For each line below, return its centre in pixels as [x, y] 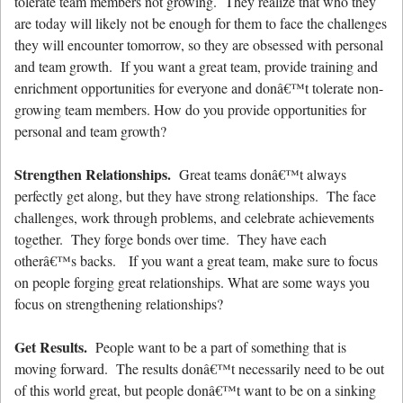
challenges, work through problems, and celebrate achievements [194, 218]
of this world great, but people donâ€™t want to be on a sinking [195, 390]
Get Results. [51, 347]
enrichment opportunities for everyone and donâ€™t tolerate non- [199, 88]
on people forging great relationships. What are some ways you [192, 282]
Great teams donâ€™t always [259, 175]
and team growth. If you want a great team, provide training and [196, 67]
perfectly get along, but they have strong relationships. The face [195, 196]
